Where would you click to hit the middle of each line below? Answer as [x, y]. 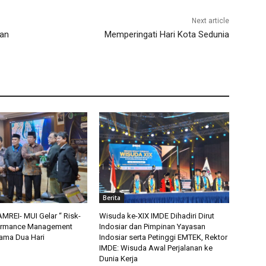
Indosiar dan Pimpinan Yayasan [153, 227]
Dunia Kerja [119, 259]
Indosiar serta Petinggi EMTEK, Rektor [164, 237]
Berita [112, 198]
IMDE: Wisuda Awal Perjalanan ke [156, 248]
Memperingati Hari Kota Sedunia [167, 35]
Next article [210, 21]
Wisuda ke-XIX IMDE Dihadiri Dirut [157, 216]
